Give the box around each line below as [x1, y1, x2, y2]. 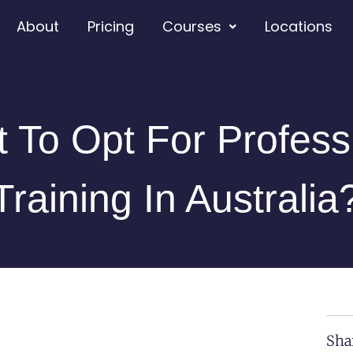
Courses [162, 17, 222, 36]
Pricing [87, 17, 135, 36]
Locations [265, 17, 333, 36]
